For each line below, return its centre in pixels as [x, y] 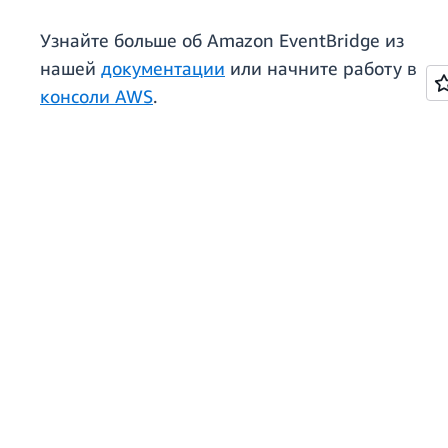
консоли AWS [96, 96]
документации [163, 68]
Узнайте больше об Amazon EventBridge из [222, 40]
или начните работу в [321, 68]
